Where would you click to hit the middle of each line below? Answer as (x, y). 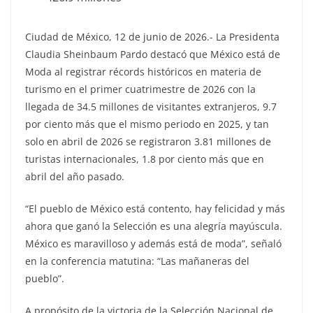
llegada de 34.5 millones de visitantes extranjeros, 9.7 (151, 106)
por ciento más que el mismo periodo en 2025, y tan (147, 124)
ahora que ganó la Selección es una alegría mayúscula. (154, 226)
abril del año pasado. (75, 176)
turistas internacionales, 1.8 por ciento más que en (145, 159)
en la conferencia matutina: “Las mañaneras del (137, 261)
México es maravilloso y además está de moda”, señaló (153, 243)
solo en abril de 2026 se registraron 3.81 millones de (148, 141)
